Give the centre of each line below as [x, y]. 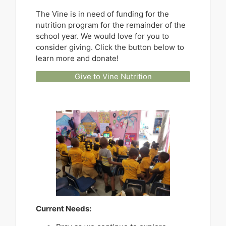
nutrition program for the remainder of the [111, 25]
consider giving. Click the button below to [110, 47]
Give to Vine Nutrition [113, 77]
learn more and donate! [77, 58]
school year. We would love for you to [102, 36]
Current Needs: [64, 208]
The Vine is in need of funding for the [102, 14]
